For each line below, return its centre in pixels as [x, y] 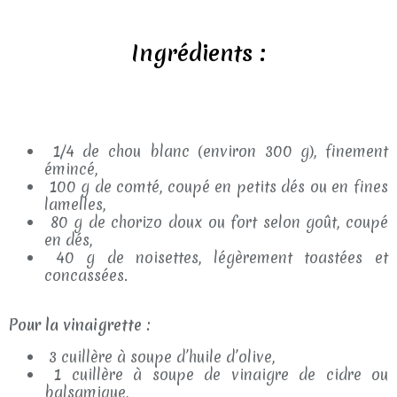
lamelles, [75, 204]
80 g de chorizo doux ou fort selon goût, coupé [216, 222]
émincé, [71, 169]
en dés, [68, 240]
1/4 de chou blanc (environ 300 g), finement [216, 151]
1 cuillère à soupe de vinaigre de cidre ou [216, 374]
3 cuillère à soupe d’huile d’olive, [160, 357]
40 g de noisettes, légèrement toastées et [216, 257]
